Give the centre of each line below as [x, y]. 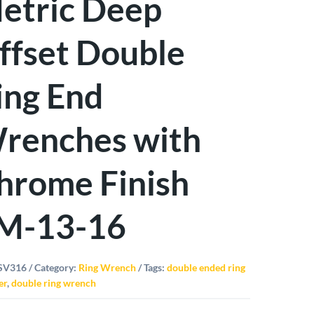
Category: [57, 267]
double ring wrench [54, 282]
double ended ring [206, 267]
